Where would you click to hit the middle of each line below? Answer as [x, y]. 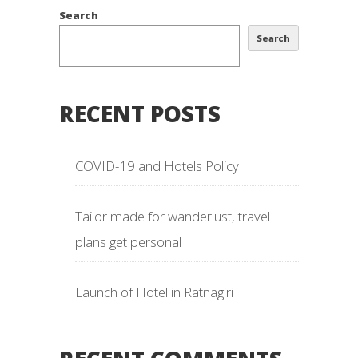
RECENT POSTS [140, 114]
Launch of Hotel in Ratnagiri [154, 292]
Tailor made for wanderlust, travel [173, 217]
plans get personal [128, 242]
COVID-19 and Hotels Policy [157, 166]
